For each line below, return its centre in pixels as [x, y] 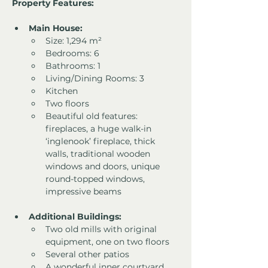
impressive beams [83, 192]
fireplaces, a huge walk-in [100, 129]
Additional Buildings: [75, 217]
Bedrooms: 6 [72, 54]
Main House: [56, 28]
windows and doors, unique [104, 167]
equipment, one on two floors [107, 242]
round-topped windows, [96, 179]
